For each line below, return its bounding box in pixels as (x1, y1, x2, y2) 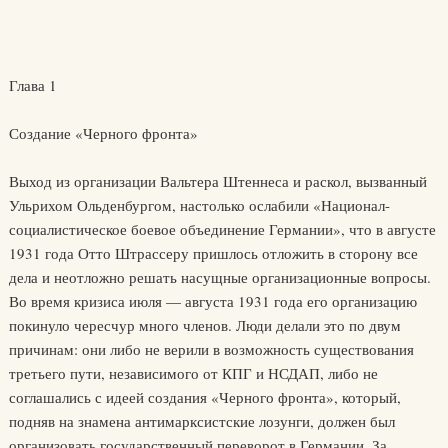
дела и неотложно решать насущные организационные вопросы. (8, 267, 431, 287)
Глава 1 (8, 75, 57, 95)
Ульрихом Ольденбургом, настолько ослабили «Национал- (8, 195, 390, 215)
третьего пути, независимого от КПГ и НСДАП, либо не (8, 363, 378, 383)
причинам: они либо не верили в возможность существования (8, 339, 414, 359)
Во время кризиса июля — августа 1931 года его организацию (8, 291, 417, 311)
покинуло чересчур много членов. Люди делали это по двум (8, 315, 401, 335)
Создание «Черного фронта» (8, 123, 198, 143)
